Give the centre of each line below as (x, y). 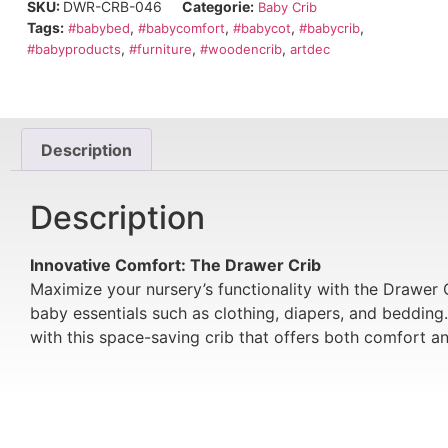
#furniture (160, 48)
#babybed (98, 27)
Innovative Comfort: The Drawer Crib (175, 265)
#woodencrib (240, 48)
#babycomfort (181, 27)
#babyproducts (73, 48)
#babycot (261, 27)
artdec (309, 48)
